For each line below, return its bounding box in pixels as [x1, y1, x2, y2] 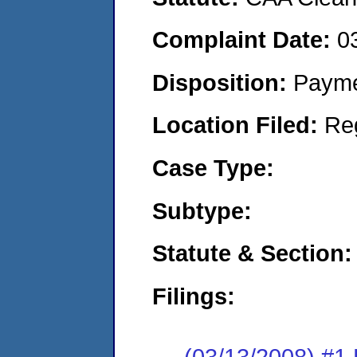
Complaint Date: [152, 26, 337, 53]
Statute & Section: [152, 240, 352, 267]
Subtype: [152, 197, 252, 224]
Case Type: [152, 154, 274, 181]
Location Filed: [152, 112, 324, 139]
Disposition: [152, 69, 293, 96]
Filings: [152, 282, 235, 309]
